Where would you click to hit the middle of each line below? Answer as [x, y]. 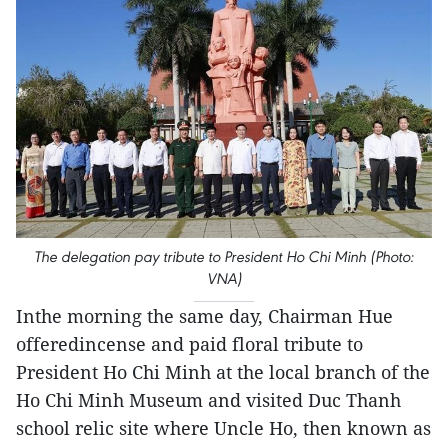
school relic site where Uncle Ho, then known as [223, 428]
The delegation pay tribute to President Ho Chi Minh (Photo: [224, 257]
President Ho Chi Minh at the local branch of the [223, 372]
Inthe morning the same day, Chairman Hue [204, 316]
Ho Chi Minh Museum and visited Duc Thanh [208, 400]
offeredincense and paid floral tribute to [189, 344]
